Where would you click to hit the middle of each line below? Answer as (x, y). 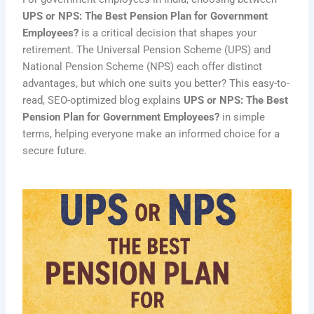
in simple (243, 117)
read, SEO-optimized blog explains (103, 100)
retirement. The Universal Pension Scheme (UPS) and (147, 49)
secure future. (55, 150)
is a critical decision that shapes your (168, 33)
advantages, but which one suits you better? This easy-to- (156, 83)
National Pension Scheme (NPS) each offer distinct (143, 66)
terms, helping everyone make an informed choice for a (151, 134)
